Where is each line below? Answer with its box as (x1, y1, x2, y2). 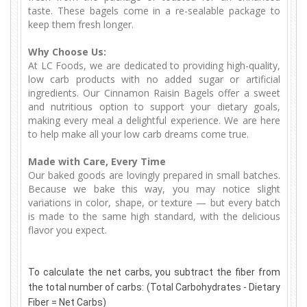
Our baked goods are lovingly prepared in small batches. (27, 169, 280, 182)
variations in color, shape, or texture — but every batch (27, 196, 280, 210)
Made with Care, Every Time (27, 155, 166, 169)
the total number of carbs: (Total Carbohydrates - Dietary (27, 282, 280, 293)
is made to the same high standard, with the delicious (27, 210, 280, 223)
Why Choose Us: (27, 45, 106, 59)
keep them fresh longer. (27, 18, 134, 32)
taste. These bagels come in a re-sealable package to (27, 4, 280, 18)
